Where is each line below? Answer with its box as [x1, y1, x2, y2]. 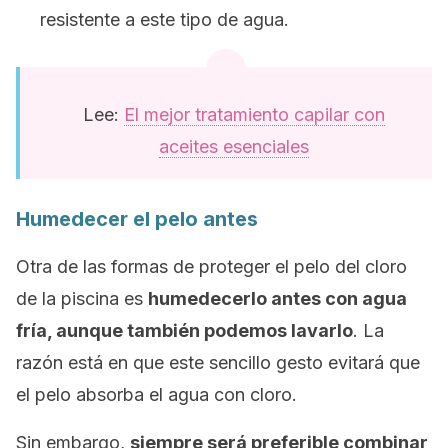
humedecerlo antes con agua [148, 288, 407, 309]
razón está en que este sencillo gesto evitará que [16, 352, 420, 373]
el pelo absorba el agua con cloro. [16, 384, 297, 405]
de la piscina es [16, 288, 148, 309]
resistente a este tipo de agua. [40, 9, 289, 30]
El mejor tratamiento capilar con [124, 104, 385, 125]
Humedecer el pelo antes [16, 207, 258, 231]
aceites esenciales [159, 136, 309, 157]
